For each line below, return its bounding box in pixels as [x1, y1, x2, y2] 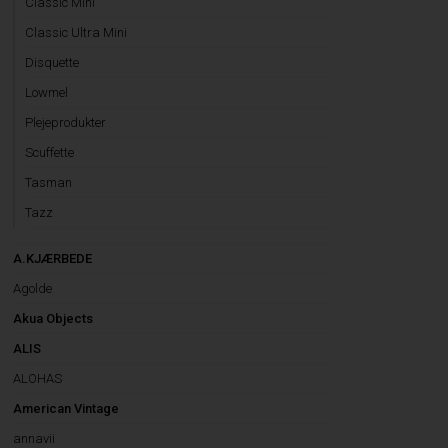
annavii [13, 431, 56, 446]
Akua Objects [13, 311, 94, 326]
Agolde [13, 281, 53, 296]
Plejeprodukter [25, 115, 107, 130]
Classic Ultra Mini [25, 25, 128, 40]
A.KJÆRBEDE [13, 251, 93, 266]
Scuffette [25, 145, 75, 160]
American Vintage [13, 401, 120, 416]
